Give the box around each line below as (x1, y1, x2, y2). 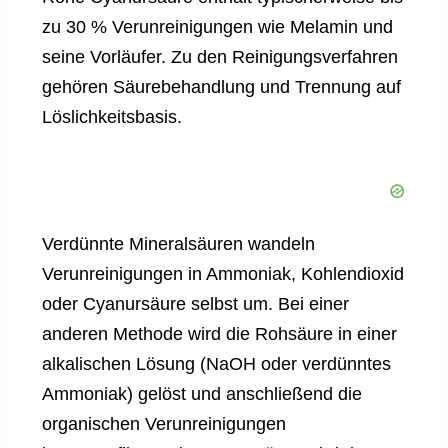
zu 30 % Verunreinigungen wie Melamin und (42, 16, 393, 37)
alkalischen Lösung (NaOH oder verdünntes (42, 353, 391, 374)
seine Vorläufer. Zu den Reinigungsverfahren (42, 46, 398, 67)
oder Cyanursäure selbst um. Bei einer (42, 293, 349, 314)
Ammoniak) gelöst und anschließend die (42, 383, 362, 404)
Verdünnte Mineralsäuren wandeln (42, 233, 315, 254)
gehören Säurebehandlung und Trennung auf (42, 76, 401, 97)
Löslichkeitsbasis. (42, 106, 182, 127)
